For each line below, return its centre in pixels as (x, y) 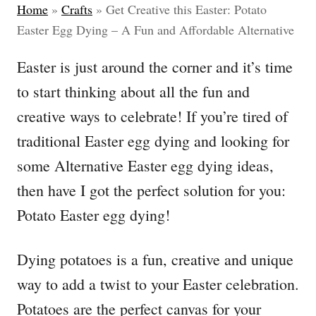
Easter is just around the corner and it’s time (155, 67)
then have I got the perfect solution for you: (151, 190)
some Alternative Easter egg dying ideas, (145, 166)
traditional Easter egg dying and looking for (153, 141)
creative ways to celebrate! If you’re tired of (152, 116)
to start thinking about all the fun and (133, 92)
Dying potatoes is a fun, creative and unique (155, 260)
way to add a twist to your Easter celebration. (158, 284)
